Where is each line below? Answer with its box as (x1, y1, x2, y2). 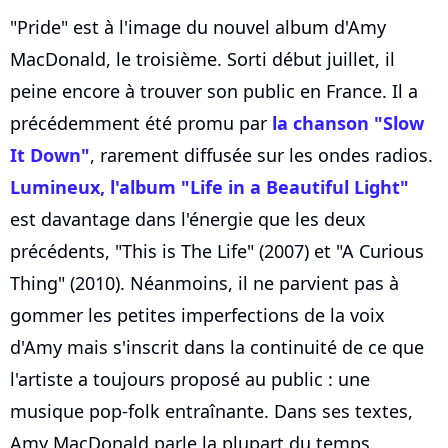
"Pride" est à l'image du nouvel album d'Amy (10, 15, 386, 39)
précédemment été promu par (10, 111, 272, 135)
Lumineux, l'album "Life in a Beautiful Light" (10, 175, 409, 199)
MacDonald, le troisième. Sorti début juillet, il (10, 47, 395, 71)
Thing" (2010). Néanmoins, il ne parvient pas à (10, 271, 399, 295)
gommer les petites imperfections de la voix (10, 303, 385, 327)
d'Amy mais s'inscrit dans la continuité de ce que (10, 335, 424, 359)
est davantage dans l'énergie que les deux (10, 207, 366, 231)
